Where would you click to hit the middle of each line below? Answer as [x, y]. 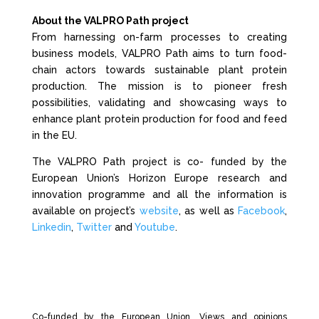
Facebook [262, 211]
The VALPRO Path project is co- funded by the [159, 162]
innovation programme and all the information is [159, 194]
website [159, 211]
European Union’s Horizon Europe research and [159, 178]
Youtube [155, 227]
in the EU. [54, 135]
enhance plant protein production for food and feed [159, 119]
